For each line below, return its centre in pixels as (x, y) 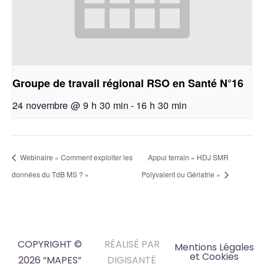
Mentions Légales (214, 247)
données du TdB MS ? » (50, 174)
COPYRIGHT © (50, 245)
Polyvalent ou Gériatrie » (182, 174)
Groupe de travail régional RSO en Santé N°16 (128, 83)
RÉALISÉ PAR (132, 245)
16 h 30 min (161, 105)
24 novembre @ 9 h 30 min (70, 105)
